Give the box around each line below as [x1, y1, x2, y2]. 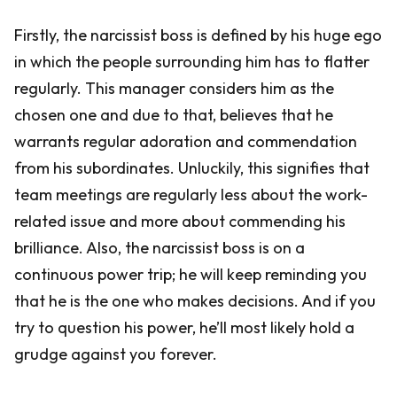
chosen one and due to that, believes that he [14, 105, 333, 125]
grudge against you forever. [14, 344, 217, 364]
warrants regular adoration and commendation [14, 131, 357, 152]
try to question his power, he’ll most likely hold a [14, 317, 354, 338]
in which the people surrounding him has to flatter [14, 51, 370, 72]
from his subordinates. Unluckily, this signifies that [14, 158, 370, 178]
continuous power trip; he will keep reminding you [14, 264, 367, 284]
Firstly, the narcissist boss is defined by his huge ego [14, 25, 382, 45]
